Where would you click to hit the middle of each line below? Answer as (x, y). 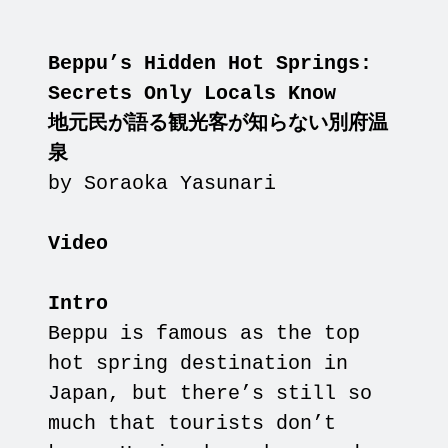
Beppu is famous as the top (204, 334)
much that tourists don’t (192, 424)
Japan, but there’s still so (210, 394)
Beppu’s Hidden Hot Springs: (210, 64)
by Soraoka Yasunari (162, 184)
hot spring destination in (198, 364)
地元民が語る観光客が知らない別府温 (218, 124)
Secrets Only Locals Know (192, 94)
